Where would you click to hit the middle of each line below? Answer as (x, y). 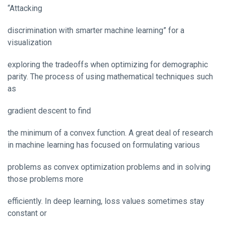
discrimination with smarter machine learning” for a (96, 30)
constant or (27, 213)
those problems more (45, 179)
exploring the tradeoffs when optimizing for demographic (108, 64)
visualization (30, 42)
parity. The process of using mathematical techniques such (110, 76)
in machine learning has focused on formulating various (104, 145)
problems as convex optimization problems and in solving (109, 167)
